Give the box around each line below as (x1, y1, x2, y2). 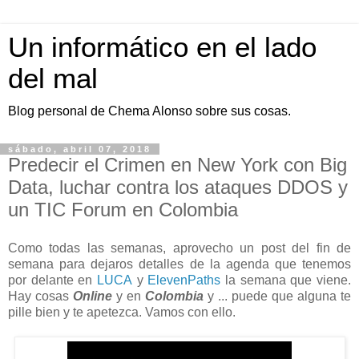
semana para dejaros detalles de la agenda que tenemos (8, 256, 351, 271)
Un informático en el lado (8, 32, 317, 63)
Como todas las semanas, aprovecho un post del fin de (8, 240, 351, 255)
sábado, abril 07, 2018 (8, 144, 151, 154)
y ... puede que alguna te (204, 288, 351, 303)
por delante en (8, 272, 97, 287)
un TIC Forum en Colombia (8, 199, 238, 220)
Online (73, 288, 116, 303)
